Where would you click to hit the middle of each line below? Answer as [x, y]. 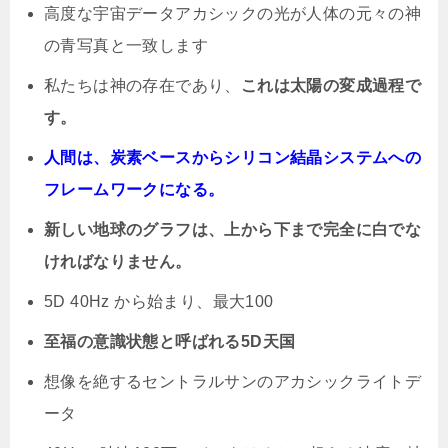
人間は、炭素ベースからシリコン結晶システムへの [233, 158]
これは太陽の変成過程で [331, 86]
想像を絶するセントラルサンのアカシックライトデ [233, 382]
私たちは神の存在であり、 [142, 86]
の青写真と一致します [126, 46]
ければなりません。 [118, 262]
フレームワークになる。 [134, 190]
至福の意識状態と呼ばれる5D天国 [170, 342]
